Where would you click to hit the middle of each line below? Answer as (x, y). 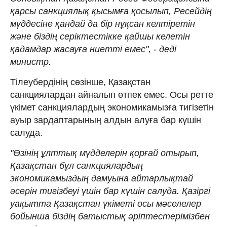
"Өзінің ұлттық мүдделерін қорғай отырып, (105, 153)
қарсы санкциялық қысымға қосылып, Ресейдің (111, 11)
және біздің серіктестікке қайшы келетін (100, 36)
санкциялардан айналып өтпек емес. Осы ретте (112, 94)
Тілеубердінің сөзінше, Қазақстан (80, 82)
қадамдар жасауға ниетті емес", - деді (93, 49)
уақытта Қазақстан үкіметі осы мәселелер (106, 203)
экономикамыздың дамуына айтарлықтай (102, 178)
